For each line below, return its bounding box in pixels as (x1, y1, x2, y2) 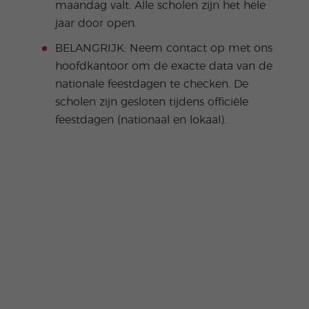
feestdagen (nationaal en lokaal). (54, 114, 226, 126)
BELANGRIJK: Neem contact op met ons (54, 42, 272, 54)
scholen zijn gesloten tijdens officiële (54, 96, 248, 108)
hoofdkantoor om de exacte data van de (54, 60, 272, 72)
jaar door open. (54, 17, 137, 29)
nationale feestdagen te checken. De (54, 78, 248, 90)
